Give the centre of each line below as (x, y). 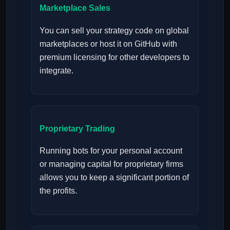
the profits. (58, 191)
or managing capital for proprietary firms (111, 164)
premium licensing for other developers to (114, 57)
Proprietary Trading (77, 128)
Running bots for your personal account (111, 151)
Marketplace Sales (75, 8)
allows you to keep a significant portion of (114, 178)
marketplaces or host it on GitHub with (108, 44)
